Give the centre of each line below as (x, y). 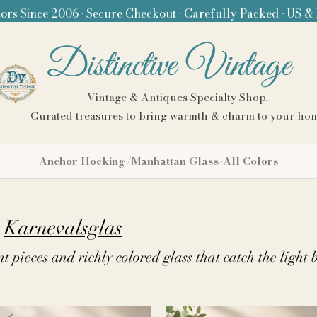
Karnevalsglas (63, 228)
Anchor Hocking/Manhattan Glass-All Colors (158, 161)
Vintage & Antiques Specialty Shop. (179, 97)
